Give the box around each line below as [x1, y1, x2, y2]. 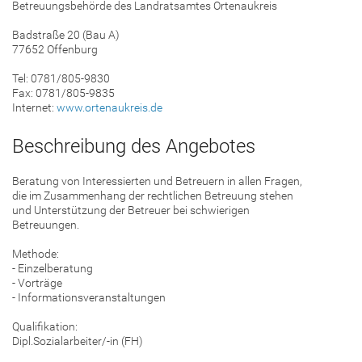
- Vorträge [12, 276, 62, 289]
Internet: [12, 101, 57, 115]
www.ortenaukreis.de [57, 101, 162, 115]
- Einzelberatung [12, 261, 93, 275]
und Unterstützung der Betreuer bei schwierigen [12, 203, 250, 217]
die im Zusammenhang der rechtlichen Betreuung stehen [12, 188, 293, 202]
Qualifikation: [12, 319, 78, 333]
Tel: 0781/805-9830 [12, 72, 110, 86]
